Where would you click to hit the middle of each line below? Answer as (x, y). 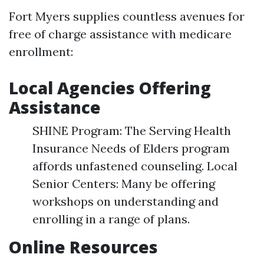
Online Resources (83, 247)
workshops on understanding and (126, 201)
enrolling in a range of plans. (111, 219)
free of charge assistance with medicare (120, 34)
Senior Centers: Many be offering (124, 184)
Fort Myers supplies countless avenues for (127, 16)
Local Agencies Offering (110, 88)
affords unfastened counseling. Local (135, 166)
